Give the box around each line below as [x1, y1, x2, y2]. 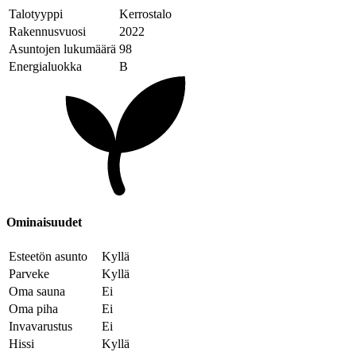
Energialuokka [9, 60, 82, 74]
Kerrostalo [119, 7, 172, 21]
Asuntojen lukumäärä [9, 42, 116, 56]
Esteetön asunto [9, 249, 87, 263]
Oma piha [9, 301, 58, 315]
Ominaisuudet [6, 215, 82, 230]
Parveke [9, 266, 49, 281]
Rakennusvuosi [9, 25, 86, 39]
